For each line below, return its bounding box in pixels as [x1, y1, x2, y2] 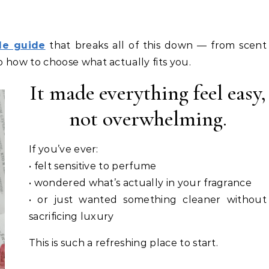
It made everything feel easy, [29, 79, 266, 106]
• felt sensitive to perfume [29, 160, 157, 172]
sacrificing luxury [29, 210, 114, 222]
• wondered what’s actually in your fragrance [29, 177, 252, 189]
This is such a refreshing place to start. [29, 237, 219, 249]
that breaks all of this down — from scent [45, 39, 267, 51]
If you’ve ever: [29, 143, 98, 155]
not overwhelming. [68, 105, 227, 131]
